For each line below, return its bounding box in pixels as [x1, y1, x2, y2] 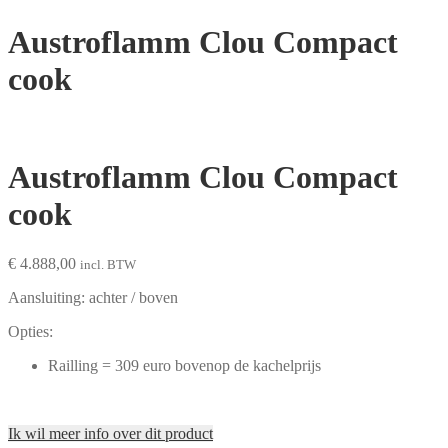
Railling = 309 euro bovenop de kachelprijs [48, 356, 321, 374]
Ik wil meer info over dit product [8, 424, 213, 442]
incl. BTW [80, 256, 136, 272]
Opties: [8, 322, 53, 340]
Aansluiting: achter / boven [8, 288, 178, 306]
